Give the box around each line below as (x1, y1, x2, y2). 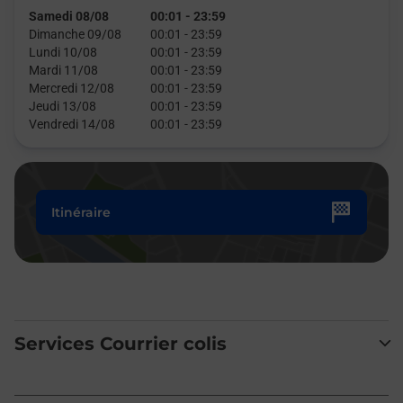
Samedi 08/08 (29, 9, 109, 23)
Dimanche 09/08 (29, 27, 121, 41)
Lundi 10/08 (29, 45, 97, 59)
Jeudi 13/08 (29, 99, 96, 113)
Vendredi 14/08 (29, 117, 115, 131)
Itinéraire (51, 204, 111, 220)
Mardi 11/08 (29, 63, 98, 77)
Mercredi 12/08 (29, 81, 114, 95)
